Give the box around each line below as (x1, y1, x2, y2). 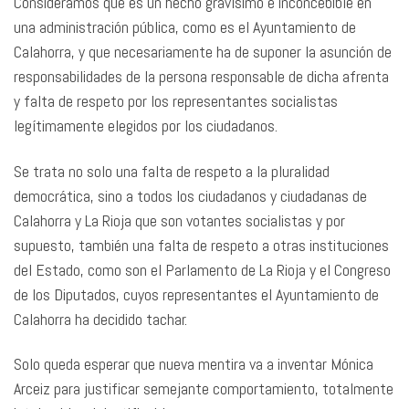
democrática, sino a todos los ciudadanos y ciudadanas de (14, 184, 367, 206)
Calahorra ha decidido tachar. (14, 308, 191, 330)
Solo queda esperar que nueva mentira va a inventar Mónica (14, 353, 373, 374)
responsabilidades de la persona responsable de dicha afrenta (14, 66, 389, 87)
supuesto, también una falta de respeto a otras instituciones (14, 234, 389, 256)
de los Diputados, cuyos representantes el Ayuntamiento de (14, 283, 379, 305)
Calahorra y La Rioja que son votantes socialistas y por (14, 209, 345, 231)
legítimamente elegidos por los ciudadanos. (14, 115, 281, 136)
